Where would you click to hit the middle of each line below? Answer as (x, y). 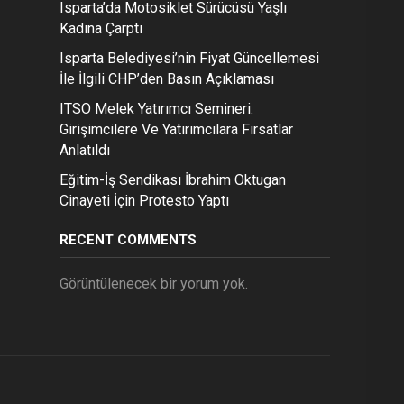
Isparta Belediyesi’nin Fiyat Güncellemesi (189, 58)
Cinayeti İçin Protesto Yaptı (144, 201)
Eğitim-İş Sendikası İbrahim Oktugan (173, 180)
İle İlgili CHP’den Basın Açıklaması (167, 79)
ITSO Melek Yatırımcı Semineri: (156, 109)
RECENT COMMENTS (128, 240)
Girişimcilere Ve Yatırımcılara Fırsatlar (176, 129)
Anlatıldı (85, 150)
